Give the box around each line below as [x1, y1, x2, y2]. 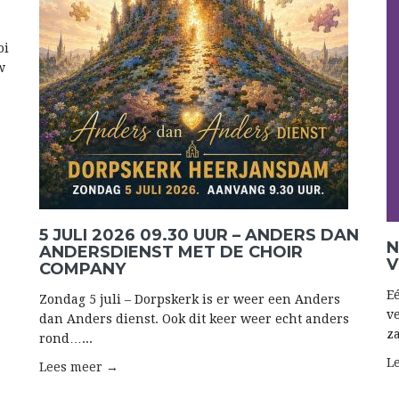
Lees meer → [39, 360, 118, 374]
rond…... [39, 331, 93, 346]
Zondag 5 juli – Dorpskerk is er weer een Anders [39, 292, 340, 306]
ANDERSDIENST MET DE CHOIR [39, 242, 303, 262]
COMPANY [39, 259, 126, 279]
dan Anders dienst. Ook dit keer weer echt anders [39, 312, 349, 326]
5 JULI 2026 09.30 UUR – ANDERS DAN [39, 225, 359, 245]
